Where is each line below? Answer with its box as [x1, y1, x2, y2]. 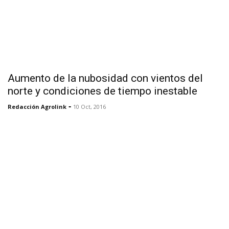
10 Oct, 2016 [73, 102, 106, 110]
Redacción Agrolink [8, 102, 66, 110]
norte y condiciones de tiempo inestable [8, 84, 197, 97]
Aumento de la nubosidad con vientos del [8, 72, 203, 84]
